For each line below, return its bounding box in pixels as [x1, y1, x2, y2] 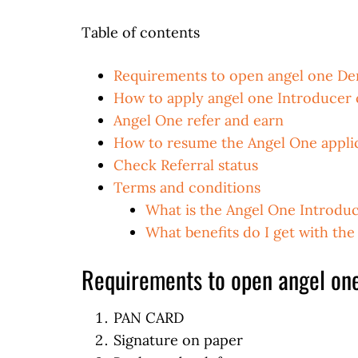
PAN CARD [113, 308, 184, 327]
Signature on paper [113, 331, 243, 349]
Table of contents [82, 23, 200, 42]
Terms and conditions [113, 178, 261, 197]
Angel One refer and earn [113, 111, 284, 129]
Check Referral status [113, 156, 258, 174]
